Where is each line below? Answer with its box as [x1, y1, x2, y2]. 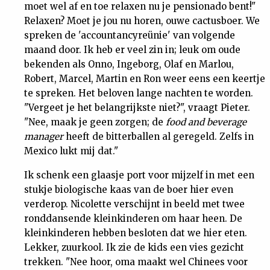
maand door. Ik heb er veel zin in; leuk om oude [24, 44, 240, 55]
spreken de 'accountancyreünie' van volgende [24, 30, 235, 41]
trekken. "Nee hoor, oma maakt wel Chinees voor [24, 256, 248, 268]
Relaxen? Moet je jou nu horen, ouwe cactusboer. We [24, 15, 260, 27]
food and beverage [166, 116, 246, 128]
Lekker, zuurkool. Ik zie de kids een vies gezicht [24, 242, 244, 253]
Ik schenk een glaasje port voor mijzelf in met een [24, 169, 254, 181]
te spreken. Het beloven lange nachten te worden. [24, 87, 253, 99]
